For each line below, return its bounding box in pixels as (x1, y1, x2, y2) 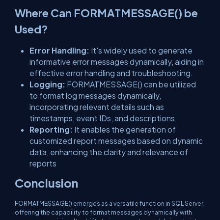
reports (29, 159, 56, 168)
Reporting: (29, 125, 74, 134)
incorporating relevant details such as (29, 102, 164, 111)
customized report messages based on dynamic (29, 136, 203, 145)
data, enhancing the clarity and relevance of (29, 147, 188, 157)
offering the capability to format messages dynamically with (15, 208, 192, 216)
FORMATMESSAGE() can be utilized (65, 80, 196, 89)
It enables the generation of (74, 125, 176, 134)
